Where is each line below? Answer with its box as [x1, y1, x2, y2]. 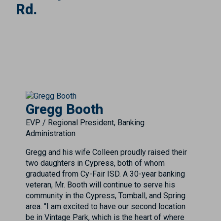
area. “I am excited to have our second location [26, 202, 185, 211]
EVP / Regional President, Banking [26, 118, 145, 127]
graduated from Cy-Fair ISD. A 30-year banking [26, 169, 185, 179]
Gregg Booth [26, 102, 103, 117]
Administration [26, 129, 75, 138]
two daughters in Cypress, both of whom [26, 158, 165, 168]
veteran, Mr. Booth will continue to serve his [26, 180, 175, 189]
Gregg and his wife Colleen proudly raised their [26, 147, 187, 157]
